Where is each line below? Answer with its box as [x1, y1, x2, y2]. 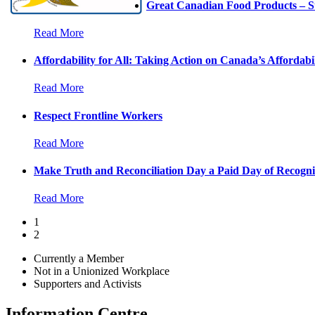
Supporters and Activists [34, 278, 141, 290]
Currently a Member [34, 252, 124, 265]
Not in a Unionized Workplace [34, 265, 169, 278]
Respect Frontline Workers [34, 109, 162, 122]
